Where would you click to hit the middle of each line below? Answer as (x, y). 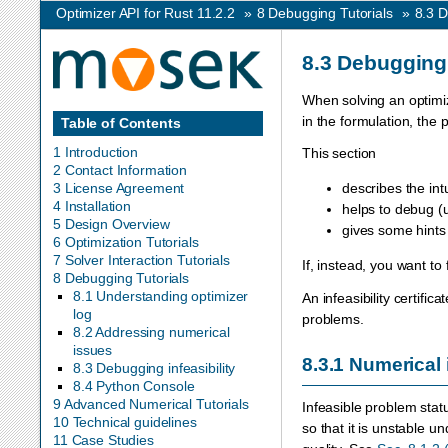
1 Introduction (96, 152)
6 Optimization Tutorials (126, 242)
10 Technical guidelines (125, 422)
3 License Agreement (119, 188)
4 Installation (92, 206)
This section (339, 153)
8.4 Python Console (134, 386)
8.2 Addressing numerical (151, 332)
